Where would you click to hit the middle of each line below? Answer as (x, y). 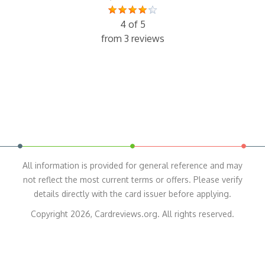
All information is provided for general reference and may (132, 166)
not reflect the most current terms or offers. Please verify (132, 180)
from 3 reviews (132, 39)
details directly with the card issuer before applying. (132, 194)
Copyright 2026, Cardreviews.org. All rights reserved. (132, 214)
